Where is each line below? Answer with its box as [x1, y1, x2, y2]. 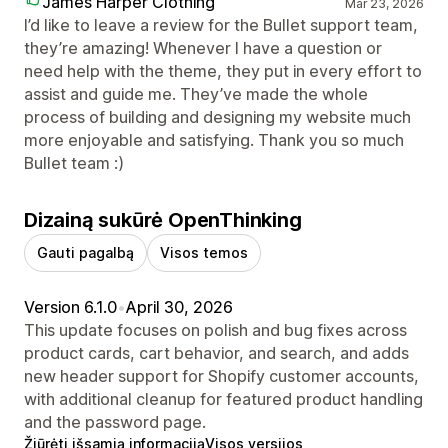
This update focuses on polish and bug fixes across [24, 319, 407, 340]
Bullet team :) [24, 152, 124, 173]
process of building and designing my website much [24, 106, 411, 127]
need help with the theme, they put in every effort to [24, 60, 422, 81]
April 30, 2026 [126, 296, 233, 317]
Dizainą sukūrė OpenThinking [24, 207, 302, 232]
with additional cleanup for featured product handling [24, 388, 423, 409]
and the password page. [24, 411, 206, 432]
